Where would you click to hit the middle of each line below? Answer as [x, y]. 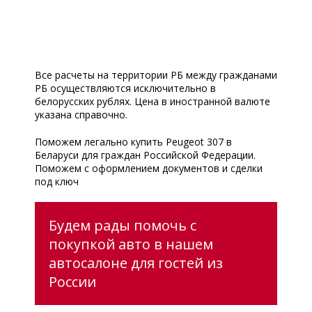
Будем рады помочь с [123, 225]
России [72, 281]
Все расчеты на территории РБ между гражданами [156, 75]
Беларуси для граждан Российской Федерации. [145, 155]
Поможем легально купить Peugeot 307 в [133, 141]
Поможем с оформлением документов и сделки [149, 168]
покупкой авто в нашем [131, 244]
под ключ [57, 181]
